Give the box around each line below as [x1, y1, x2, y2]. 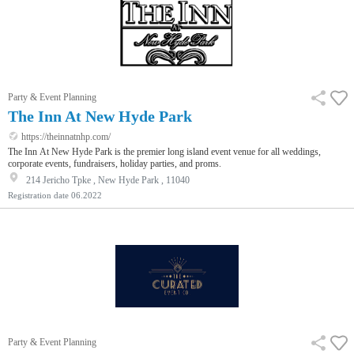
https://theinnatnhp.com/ [19, 130, 111, 142]
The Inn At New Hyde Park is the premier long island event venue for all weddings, [8, 145, 321, 157]
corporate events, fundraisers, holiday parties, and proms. [8, 157, 221, 169]
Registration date [8, 190, 69, 200]
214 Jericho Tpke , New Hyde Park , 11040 [26, 174, 190, 186]
